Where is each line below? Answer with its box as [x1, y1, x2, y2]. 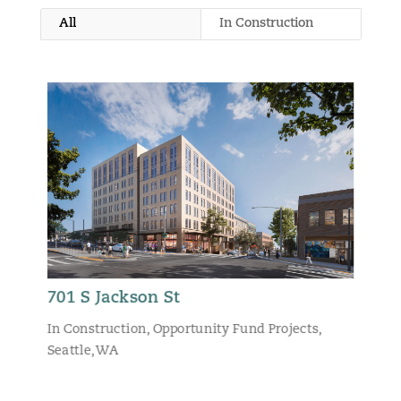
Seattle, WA [47, 346, 118, 359]
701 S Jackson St [47, 291, 180, 308]
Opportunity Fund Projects [152, 324, 319, 337]
